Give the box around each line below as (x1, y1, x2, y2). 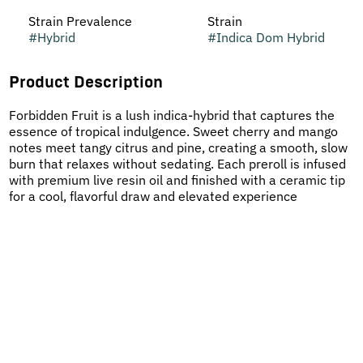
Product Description (8, 75, 163, 91)
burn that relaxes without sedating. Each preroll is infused (8, 156, 346, 172)
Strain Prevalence (28, 13, 132, 29)
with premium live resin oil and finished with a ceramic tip (8, 172, 345, 188)
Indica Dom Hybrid (216, 29, 325, 45)
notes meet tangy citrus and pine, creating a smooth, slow (8, 139, 348, 156)
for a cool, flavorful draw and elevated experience (8, 188, 297, 204)
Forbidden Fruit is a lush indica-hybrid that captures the (8, 107, 335, 123)
